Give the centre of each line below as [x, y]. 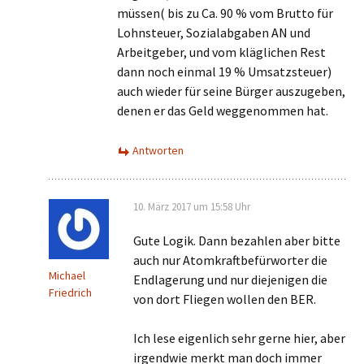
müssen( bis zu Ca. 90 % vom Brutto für [225, 13]
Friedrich [70, 292]
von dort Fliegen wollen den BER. [225, 299]
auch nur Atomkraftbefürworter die [230, 260]
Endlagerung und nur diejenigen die [230, 279]
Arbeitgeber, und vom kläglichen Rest [221, 52]
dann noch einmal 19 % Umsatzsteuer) [224, 71]
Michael [67, 275]
